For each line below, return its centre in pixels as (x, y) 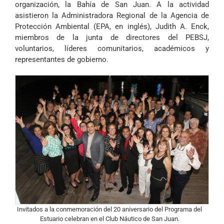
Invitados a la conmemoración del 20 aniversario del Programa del (109, 209)
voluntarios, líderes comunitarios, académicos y (112, 48)
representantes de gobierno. (62, 59)
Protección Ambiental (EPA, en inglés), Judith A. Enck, (112, 26)
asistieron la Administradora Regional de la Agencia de (112, 15)
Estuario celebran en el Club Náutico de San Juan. (109, 219)
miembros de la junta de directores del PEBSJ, (112, 37)
